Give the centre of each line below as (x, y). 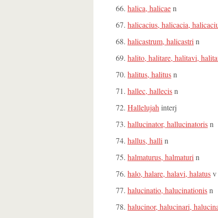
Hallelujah (143, 107)
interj (168, 107)
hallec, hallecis (150, 91)
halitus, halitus (149, 74)
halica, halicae (149, 8)
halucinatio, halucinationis (167, 190)
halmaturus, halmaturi (161, 157)
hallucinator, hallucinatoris (168, 124)
